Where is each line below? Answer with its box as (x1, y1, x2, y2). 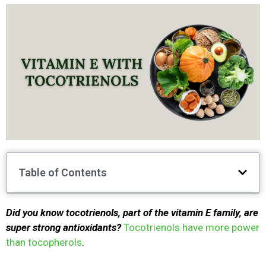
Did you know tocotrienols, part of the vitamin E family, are (6, 206, 258, 218)
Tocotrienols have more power (123, 221, 259, 233)
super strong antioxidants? (6, 221, 123, 233)
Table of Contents (18, 166, 107, 179)
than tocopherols (6, 236, 82, 248)
